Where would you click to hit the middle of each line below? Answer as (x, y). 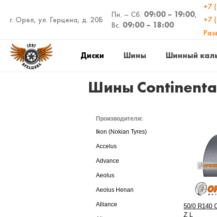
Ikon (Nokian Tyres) (121, 132)
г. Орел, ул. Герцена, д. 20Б (56, 19)
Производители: (119, 119)
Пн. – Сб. (128, 14)
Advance (108, 161)
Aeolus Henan (115, 190)
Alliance (107, 204)
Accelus (106, 146)
